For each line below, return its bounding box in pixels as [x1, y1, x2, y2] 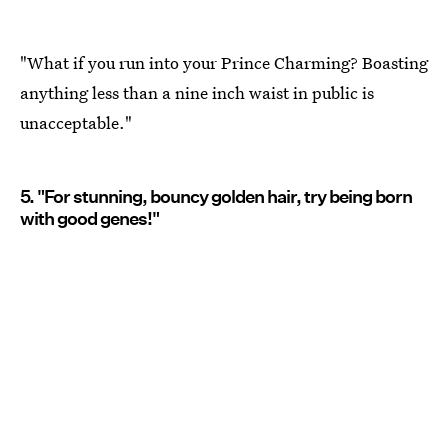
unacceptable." [20, 111, 132, 135]
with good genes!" [20, 208, 159, 230]
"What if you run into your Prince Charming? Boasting [20, 51, 428, 75]
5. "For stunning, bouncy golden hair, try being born [20, 186, 412, 208]
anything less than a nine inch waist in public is [20, 81, 374, 105]
